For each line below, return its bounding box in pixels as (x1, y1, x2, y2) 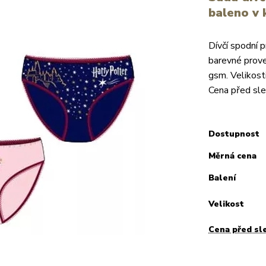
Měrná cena (208, 150, 256, 161)
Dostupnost (208, 128, 259, 140)
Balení (208, 172, 236, 183)
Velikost (208, 198, 244, 210)
